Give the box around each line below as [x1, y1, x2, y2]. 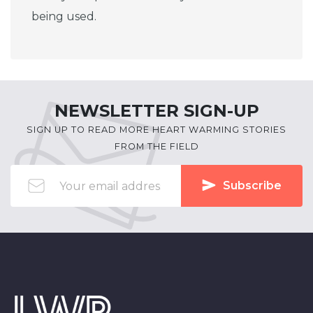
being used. [31, 10, 96, 23]
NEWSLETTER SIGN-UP [54, 101, 259, 121]
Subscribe [223, 179, 282, 192]
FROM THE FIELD [114, 141, 199, 152]
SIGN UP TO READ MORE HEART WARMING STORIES [27, 124, 286, 135]
